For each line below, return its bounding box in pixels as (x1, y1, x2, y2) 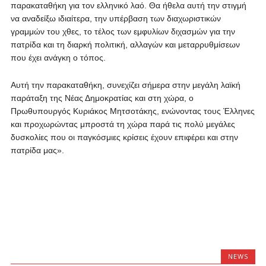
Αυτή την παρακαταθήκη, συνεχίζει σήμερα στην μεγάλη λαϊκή (10, 80, 240, 90)
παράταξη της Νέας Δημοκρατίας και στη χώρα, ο (10, 93, 194, 103)
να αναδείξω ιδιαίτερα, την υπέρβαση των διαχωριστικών (10, 14, 221, 23)
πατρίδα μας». (10, 145, 64, 155)
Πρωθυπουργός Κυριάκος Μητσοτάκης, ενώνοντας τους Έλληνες (10, 106, 255, 116)
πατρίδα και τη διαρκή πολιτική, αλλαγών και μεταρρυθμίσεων (10, 40, 240, 49)
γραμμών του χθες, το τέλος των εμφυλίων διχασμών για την (10, 27, 235, 36)
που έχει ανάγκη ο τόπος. (10, 53, 106, 62)
